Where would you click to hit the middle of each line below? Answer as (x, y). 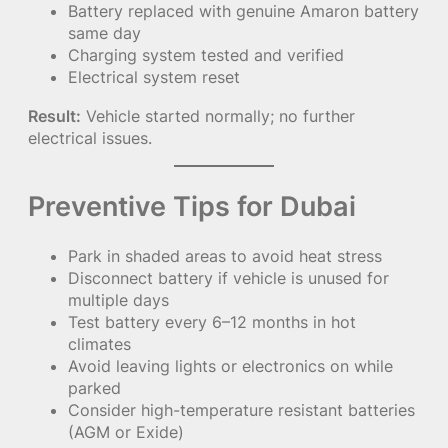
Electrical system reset (154, 77)
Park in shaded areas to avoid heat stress (225, 255)
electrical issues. (90, 137)
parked (94, 387)
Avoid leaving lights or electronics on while (230, 365)
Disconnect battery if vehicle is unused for (228, 277)
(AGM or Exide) (126, 431)
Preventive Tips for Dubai (192, 205)
